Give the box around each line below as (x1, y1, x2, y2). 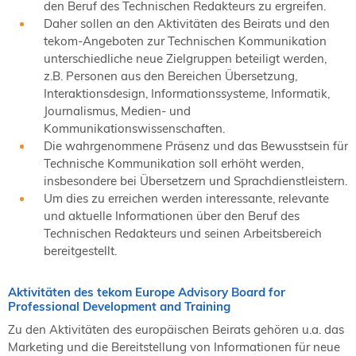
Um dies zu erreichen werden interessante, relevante (44, 190, 329, 206)
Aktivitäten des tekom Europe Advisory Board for (8, 284, 285, 300)
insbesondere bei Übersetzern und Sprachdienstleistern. (44, 172, 347, 188)
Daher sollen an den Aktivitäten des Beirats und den (44, 15, 330, 31)
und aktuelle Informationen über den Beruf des (44, 207, 300, 223)
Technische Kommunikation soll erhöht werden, (44, 155, 304, 171)
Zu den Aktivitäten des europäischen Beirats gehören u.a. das (8, 322, 344, 338)
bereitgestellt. (44, 242, 117, 258)
